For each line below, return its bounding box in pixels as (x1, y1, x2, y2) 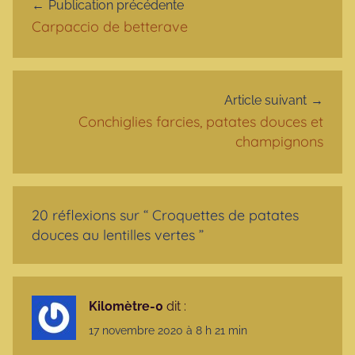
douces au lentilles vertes (32, 225, 195, 244)
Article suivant (224, 93, 307, 109)
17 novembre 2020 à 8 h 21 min (89, 324, 247, 338)
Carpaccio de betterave (32, 17, 188, 36)
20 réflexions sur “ (32, 205, 152, 224)
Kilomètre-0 (89, 298, 163, 314)
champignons (235, 132, 323, 151)
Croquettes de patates (152, 205, 299, 224)
